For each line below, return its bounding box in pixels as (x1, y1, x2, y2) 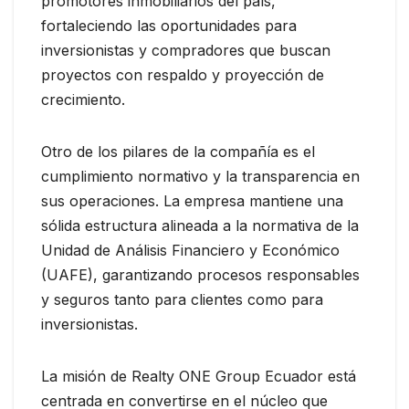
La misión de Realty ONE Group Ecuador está (41, 366, 356, 385)
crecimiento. (41, 89, 125, 109)
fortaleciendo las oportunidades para (41, 16, 297, 35)
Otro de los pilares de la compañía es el (41, 142, 315, 161)
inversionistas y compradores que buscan (41, 40, 330, 59)
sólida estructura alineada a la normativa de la (41, 215, 359, 235)
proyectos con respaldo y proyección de (41, 65, 324, 84)
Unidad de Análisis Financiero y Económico (41, 240, 340, 259)
